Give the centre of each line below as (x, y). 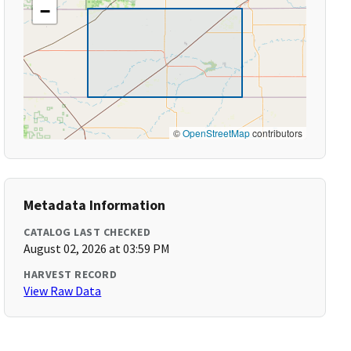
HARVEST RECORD (71, 274)
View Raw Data (63, 291)
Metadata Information (95, 205)
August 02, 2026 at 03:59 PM (97, 248)
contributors (276, 133)
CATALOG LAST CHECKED (87, 232)
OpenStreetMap (216, 133)
